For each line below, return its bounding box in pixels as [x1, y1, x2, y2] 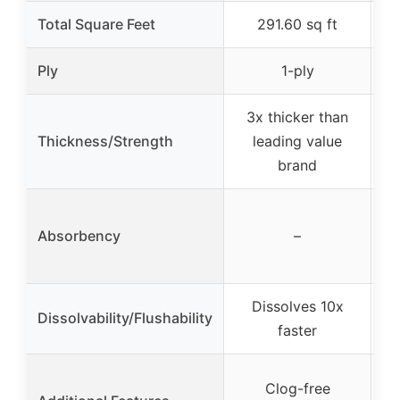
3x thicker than [246, 108, 348, 127]
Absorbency [37, 227, 121, 246]
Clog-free [264, 379, 330, 398]
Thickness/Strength [37, 132, 173, 151]
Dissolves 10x [251, 297, 344, 316]
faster [278, 321, 317, 340]
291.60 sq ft [257, 15, 337, 34]
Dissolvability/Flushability [37, 309, 212, 328]
